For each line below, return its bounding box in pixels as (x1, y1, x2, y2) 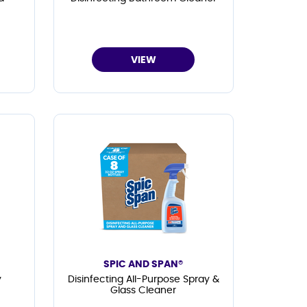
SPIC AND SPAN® (103, 260, 184, 270)
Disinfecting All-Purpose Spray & (67, 275, 219, 285)
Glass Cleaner (110, 286, 177, 296)
